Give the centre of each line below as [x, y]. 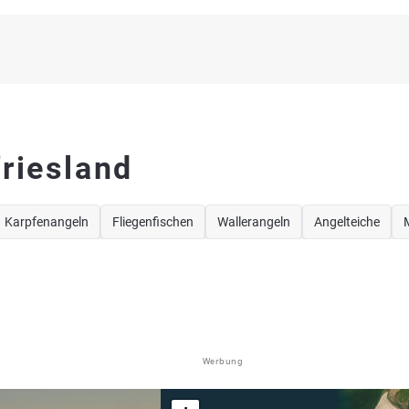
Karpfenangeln [47, 222]
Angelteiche [347, 222]
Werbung [223, 361]
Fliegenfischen [153, 222]
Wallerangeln [254, 222]
